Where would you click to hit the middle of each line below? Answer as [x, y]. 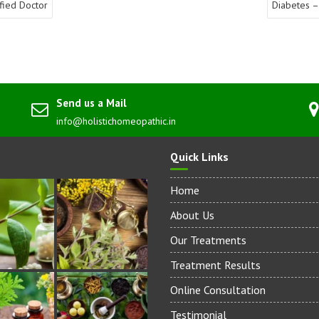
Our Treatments [208, 240]
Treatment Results [215, 265]
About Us [192, 215]
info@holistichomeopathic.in [116, 121]
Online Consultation [218, 290]
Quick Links [199, 157]
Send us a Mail [91, 103]
